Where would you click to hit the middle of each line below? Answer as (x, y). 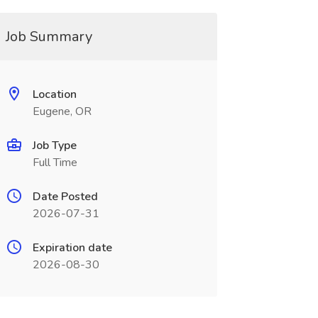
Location (54, 94)
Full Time (55, 163)
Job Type (54, 146)
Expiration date (72, 248)
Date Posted (65, 197)
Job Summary (49, 37)
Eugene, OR (62, 111)
